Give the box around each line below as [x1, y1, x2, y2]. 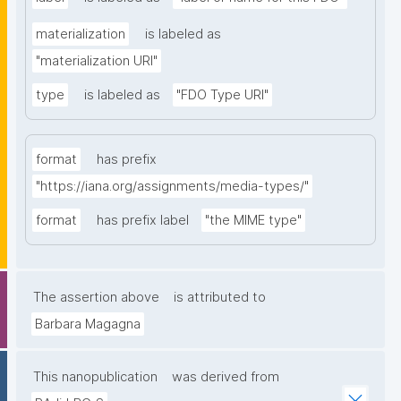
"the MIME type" [205, 212, 302, 229]
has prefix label [97, 212, 189, 229]
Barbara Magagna [35, 316, 141, 333]
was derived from [172, 369, 279, 386]
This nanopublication [33, 369, 158, 386]
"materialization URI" [36, 53, 158, 70]
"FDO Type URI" [176, 87, 269, 104]
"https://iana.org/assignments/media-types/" [36, 178, 309, 195]
